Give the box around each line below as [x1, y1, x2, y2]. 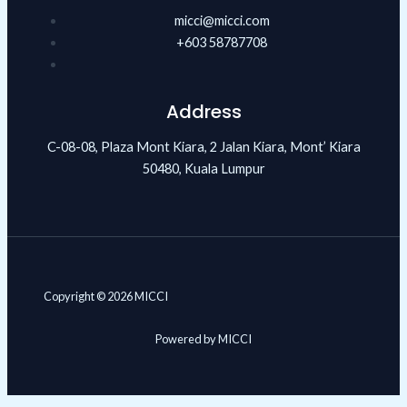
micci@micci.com [174, 13, 270, 29]
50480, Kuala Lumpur [142, 160, 265, 176]
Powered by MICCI [155, 331, 252, 346]
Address [165, 99, 242, 125]
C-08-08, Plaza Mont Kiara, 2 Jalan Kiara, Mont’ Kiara [46, 138, 361, 154]
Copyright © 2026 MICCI [44, 289, 168, 304]
